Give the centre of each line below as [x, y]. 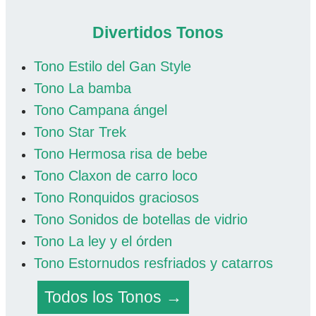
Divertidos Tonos [158, 33]
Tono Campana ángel [101, 110]
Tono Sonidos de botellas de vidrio [141, 220]
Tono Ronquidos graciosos [116, 198]
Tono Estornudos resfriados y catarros [153, 263]
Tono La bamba [83, 89]
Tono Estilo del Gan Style [113, 67]
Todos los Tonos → [113, 297]
